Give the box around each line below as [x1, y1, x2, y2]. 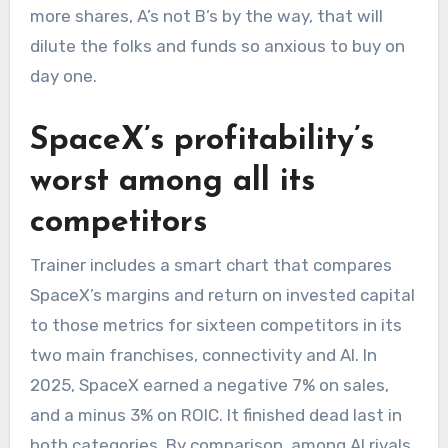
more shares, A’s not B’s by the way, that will [29, 5, 383, 26]
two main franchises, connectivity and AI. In [29, 345, 377, 366]
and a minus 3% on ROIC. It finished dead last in [29, 405, 402, 426]
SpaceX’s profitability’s [29, 124, 374, 157]
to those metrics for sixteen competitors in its [29, 315, 402, 336]
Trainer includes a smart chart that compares [29, 255, 392, 276]
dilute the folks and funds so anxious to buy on [29, 35, 405, 56]
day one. [29, 65, 97, 86]
